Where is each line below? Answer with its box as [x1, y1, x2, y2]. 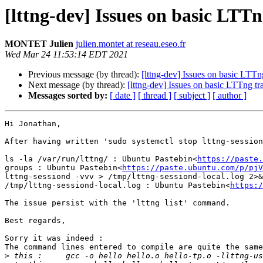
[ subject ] [174, 90, 210, 101]
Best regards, [5, 216, 66, 225]
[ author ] [213, 90, 247, 101]
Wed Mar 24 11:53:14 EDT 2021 [5, 49, 128, 60]
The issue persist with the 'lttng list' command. [5, 198, 230, 208]
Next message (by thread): [28, 80, 127, 90]
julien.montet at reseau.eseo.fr [76, 39, 186, 49]
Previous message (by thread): [28, 69, 141, 80]
